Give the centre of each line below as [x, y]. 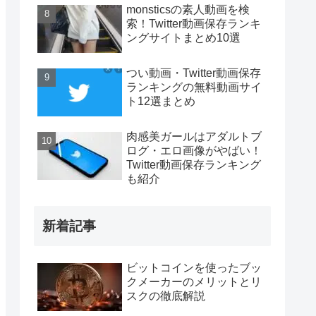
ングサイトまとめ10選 [183, 37]
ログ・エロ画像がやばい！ [194, 150]
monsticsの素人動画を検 [188, 9]
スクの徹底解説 [166, 296]
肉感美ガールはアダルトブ [194, 136]
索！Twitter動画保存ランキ [194, 23]
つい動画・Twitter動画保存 [194, 73]
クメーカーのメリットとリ [194, 282]
